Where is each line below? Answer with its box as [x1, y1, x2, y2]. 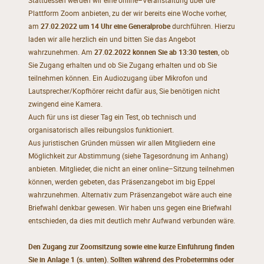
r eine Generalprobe [109, 21, 170, 31]
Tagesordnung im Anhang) [142, 150, 228, 161]
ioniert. [151, 124, 174, 135]
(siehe [121, 150, 143, 161]
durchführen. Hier [170, 21, 227, 31]
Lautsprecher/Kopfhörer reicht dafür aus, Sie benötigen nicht [28, 85, 220, 96]
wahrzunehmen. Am [28, 47, 93, 57]
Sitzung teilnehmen [173, 163, 235, 174]
